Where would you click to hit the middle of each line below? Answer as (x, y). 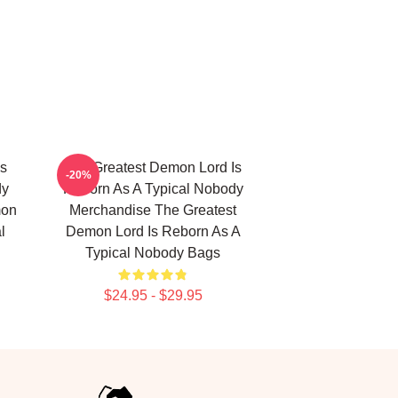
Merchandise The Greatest (153, 210)
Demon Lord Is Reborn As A (153, 231)
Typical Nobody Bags (153, 253)
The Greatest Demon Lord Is (153, 167)
